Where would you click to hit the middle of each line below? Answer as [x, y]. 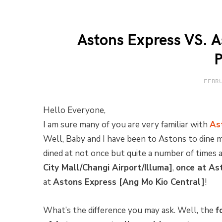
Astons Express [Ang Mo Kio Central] [129, 182]
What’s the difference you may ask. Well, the [129, 211]
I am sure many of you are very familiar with [126, 125]
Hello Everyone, [74, 110]
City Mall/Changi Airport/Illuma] [108, 168]
